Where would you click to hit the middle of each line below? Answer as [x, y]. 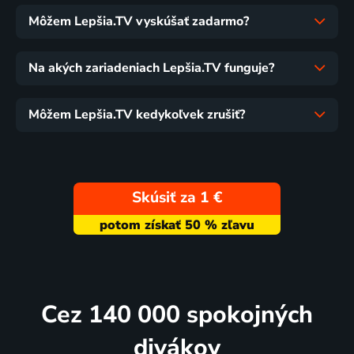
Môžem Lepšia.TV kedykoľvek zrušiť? [137, 115]
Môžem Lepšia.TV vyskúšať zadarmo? [139, 22]
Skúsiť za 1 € [177, 198]
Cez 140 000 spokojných [177, 314]
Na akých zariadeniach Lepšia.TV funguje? [151, 68]
